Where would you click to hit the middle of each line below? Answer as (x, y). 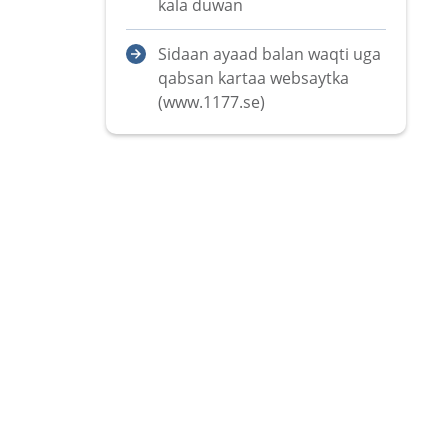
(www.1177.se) (211, 102)
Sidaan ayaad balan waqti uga (269, 54)
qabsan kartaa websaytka (253, 78)
